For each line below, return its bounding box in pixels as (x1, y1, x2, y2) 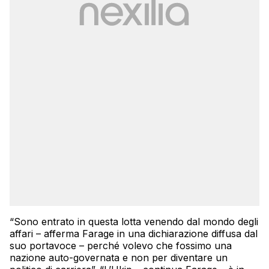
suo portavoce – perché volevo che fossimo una (10, 239, 232, 252)
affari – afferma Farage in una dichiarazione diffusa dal (10, 227, 258, 240)
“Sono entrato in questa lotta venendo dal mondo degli (10, 215, 258, 228)
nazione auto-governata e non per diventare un (10, 251, 228, 264)
